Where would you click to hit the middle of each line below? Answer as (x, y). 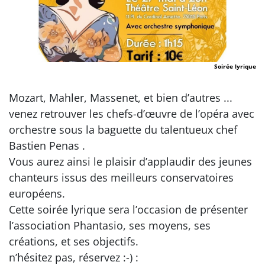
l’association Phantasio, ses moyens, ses (110, 225)
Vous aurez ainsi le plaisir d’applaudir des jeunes (130, 161)
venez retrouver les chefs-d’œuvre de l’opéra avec (132, 113)
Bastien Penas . (47, 145)
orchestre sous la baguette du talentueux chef (123, 129)
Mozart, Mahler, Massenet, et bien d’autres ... (121, 97)
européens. (37, 193)
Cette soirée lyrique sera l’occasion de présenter (128, 209)
